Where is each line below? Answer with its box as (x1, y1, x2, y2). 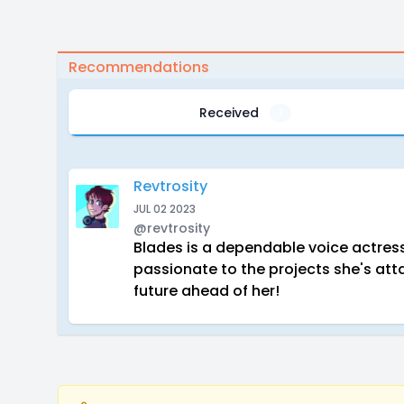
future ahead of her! (133, 280, 280, 301)
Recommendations (69, 57, 209, 78)
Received (199, 104, 260, 122)
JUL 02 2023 (133, 201, 196, 216)
